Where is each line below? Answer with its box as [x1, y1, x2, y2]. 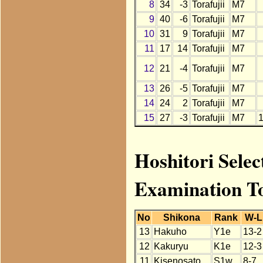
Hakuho [153, 227, 187, 237]
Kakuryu [153, 241, 188, 252]
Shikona [163, 213, 200, 223]
